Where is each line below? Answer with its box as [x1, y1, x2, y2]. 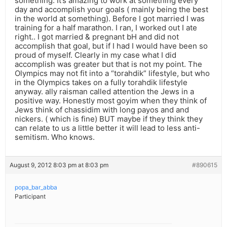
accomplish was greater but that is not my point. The [15, 59, 202, 69]
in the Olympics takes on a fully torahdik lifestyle [15, 78, 187, 88]
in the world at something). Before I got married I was [15, 14, 205, 24]
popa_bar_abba [15, 183, 57, 192]
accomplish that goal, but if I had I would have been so [15, 41, 208, 51]
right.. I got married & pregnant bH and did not [15, 32, 179, 42]
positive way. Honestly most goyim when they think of [15, 96, 207, 106]
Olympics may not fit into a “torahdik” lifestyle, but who [15, 68, 210, 79]
